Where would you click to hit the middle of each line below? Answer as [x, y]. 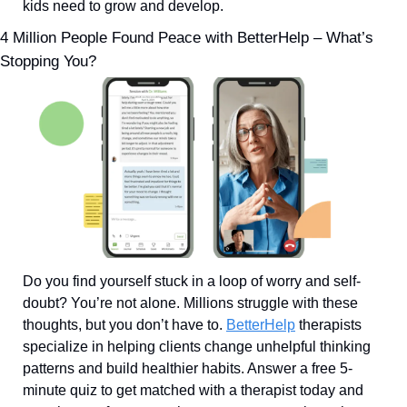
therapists [328, 325]
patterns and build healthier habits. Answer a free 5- [188, 369]
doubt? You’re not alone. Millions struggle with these [190, 303]
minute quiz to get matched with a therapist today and [193, 391]
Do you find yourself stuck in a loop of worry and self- [192, 282]
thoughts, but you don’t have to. [124, 325]
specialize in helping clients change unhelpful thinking [197, 347]
